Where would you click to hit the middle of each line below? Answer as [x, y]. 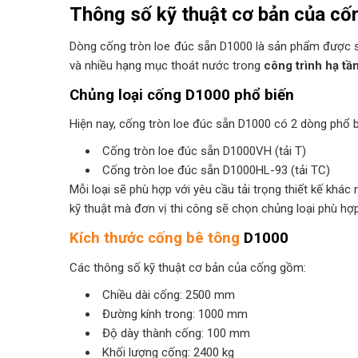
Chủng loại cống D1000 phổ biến [182, 95]
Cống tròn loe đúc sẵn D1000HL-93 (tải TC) [216, 171]
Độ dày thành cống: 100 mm [176, 333]
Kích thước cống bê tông [155, 239]
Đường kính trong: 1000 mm [175, 314]
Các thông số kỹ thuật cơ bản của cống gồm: [188, 267]
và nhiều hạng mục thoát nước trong [167, 65]
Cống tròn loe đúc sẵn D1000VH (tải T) [204, 151]
